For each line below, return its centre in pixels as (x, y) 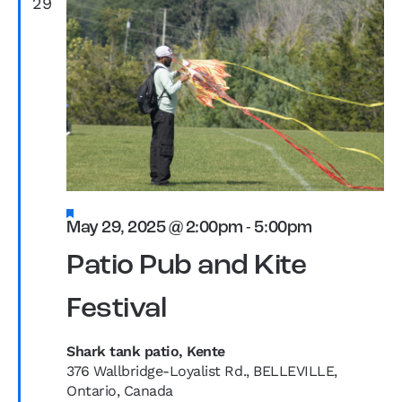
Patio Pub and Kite (187, 266)
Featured (98, 211)
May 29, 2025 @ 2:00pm (155, 228)
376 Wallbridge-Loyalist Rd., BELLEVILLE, (202, 371)
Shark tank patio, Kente (146, 351)
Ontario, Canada (120, 390)
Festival (117, 309)
